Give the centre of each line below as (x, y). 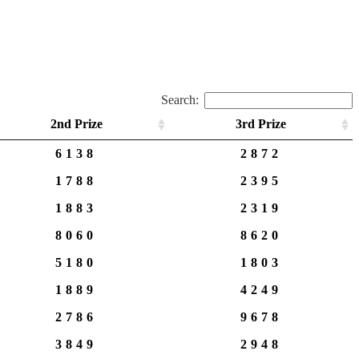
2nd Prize (76, 124)
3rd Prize (261, 124)
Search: (180, 100)
